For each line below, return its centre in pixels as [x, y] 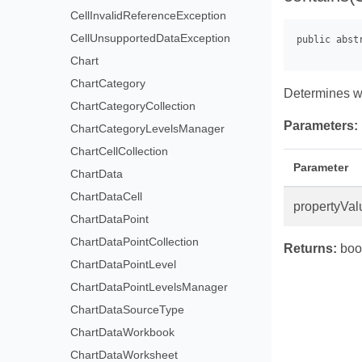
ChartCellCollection [120, 152]
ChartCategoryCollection [133, 106]
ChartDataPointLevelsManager [149, 287]
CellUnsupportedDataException [151, 38]
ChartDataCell [107, 197]
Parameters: [321, 126]
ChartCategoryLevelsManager [148, 129]
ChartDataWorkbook [123, 333]
